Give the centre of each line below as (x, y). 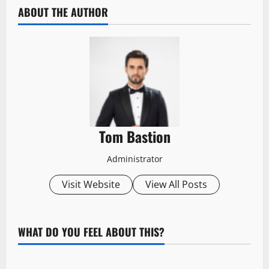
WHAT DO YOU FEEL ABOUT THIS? (91, 232)
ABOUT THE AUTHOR (63, 12)
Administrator (134, 159)
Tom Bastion (134, 137)
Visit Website (91, 185)
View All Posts (176, 185)
